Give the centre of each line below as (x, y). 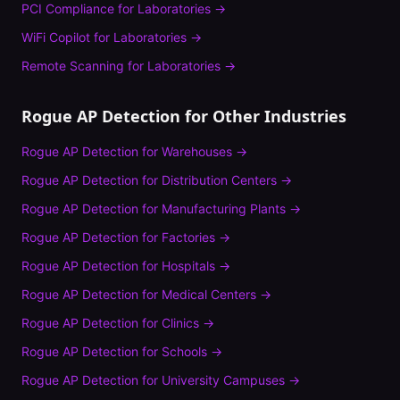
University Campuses (223, 380)
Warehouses (197, 151)
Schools (184, 351)
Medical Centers (209, 294)
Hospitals (188, 266)
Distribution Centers (219, 180)
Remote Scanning (73, 66)
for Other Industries (263, 116)
